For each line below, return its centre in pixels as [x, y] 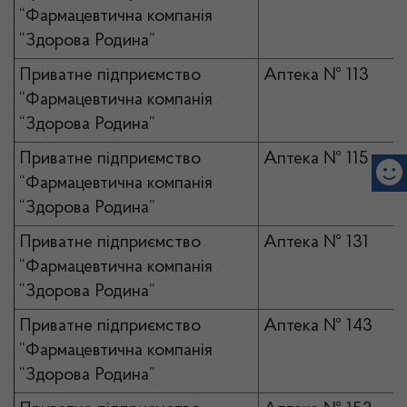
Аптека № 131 [316, 243]
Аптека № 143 [318, 326]
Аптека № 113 [316, 75]
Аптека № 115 [316, 159]
